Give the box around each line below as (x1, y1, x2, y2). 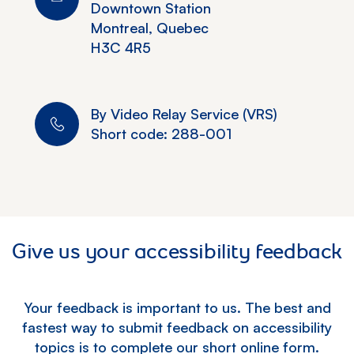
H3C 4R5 (91, 38, 151, 56)
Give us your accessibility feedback (12, 238, 342, 264)
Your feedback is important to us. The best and (23, 298, 331, 316)
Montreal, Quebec (91, 18, 209, 36)
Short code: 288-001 (91, 124, 232, 142)
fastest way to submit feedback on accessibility (22, 318, 332, 336)
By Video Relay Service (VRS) (91, 104, 277, 122)
